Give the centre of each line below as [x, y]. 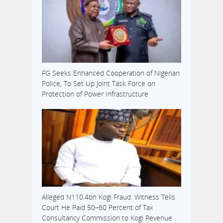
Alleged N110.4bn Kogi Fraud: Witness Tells [109, 197]
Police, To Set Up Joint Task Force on [99, 84]
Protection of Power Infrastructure [95, 94]
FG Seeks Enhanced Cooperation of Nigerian [111, 73]
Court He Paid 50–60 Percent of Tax [98, 207]
